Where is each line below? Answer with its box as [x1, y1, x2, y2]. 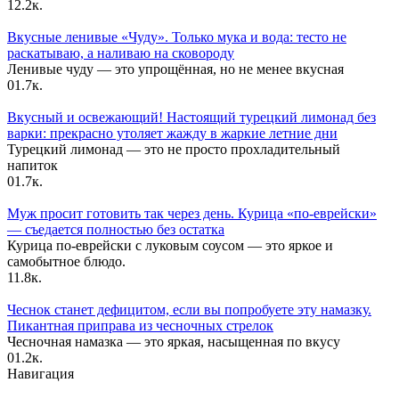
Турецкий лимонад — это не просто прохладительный [7, 142, 340, 158]
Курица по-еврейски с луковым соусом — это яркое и [7, 238, 333, 254]
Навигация [7, 366, 74, 382]
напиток [7, 158, 58, 174]
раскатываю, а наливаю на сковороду [7, 45, 234, 61]
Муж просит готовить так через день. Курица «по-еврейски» [7, 206, 377, 222]
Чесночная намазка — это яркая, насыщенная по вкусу [7, 334, 340, 350]
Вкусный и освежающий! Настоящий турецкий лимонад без [7, 110, 376, 126]
